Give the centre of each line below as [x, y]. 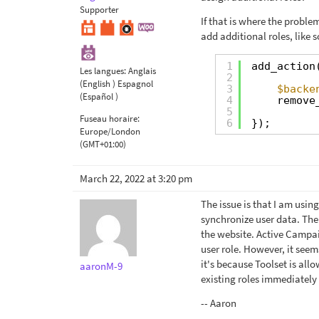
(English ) [98, 83]
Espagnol [135, 83]
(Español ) [99, 96]
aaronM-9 [101, 266]
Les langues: [104, 70]
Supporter [99, 9]
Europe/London [110, 131]
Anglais [142, 70]
